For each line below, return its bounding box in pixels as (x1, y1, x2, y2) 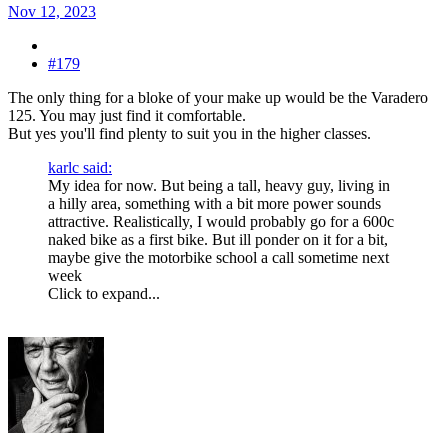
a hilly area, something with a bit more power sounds (48, 195, 381, 213)
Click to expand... (48, 285, 160, 303)
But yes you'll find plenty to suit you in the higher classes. (8, 125, 371, 143)
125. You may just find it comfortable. (8, 107, 246, 125)
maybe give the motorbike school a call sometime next (48, 249, 389, 267)
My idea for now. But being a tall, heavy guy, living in (48, 177, 390, 195)
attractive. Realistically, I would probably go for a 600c (48, 213, 394, 231)
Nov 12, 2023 (8, 3, 96, 21)
